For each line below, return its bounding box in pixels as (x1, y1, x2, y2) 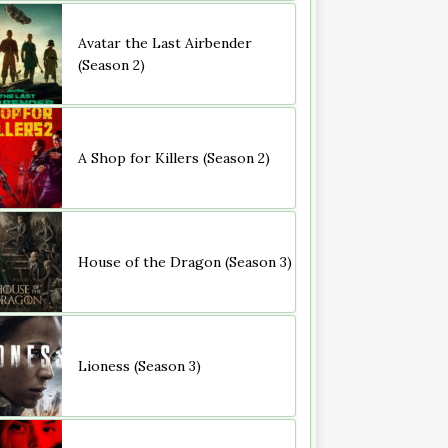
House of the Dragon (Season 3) (77, 253, 292, 272)
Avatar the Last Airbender (77, 34, 252, 53)
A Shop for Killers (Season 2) (77, 149, 270, 168)
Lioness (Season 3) (77, 357, 201, 376)
